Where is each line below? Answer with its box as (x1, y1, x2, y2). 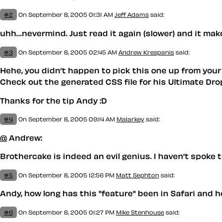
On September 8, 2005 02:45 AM (17, 49, 118, 55)
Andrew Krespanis (118, 49, 174, 55)
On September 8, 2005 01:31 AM (17, 11, 114, 18)
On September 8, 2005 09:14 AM (17, 116, 116, 122)
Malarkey (116, 116, 144, 122)
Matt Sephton (116, 171, 159, 178)
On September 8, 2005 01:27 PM (17, 209, 116, 216)
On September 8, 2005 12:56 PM (17, 171, 116, 178)
